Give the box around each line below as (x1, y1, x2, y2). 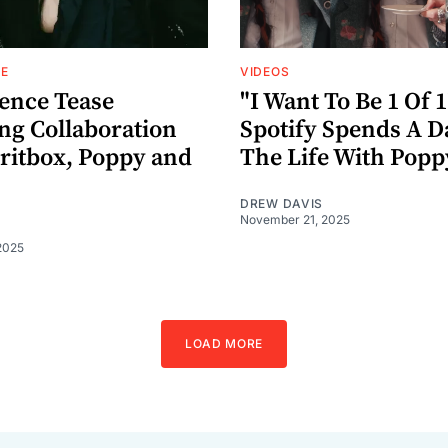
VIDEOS (240, 63, 290, 79)
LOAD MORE (184, 335, 264, 351)
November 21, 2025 (240, 211, 350, 227)
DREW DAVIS (240, 195, 323, 211)
